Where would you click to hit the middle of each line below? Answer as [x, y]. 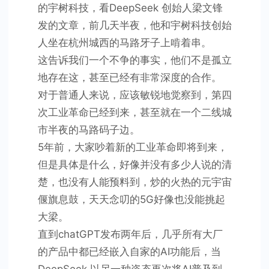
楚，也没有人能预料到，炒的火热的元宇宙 [134, 182]
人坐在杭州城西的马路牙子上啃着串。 [124, 43]
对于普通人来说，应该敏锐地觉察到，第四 [134, 95]
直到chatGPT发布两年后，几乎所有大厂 [130, 234]
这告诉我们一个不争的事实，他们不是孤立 [134, 60]
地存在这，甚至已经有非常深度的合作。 [129, 77]
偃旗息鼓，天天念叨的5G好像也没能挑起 [131, 199]
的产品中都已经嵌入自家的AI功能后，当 [129, 252]
